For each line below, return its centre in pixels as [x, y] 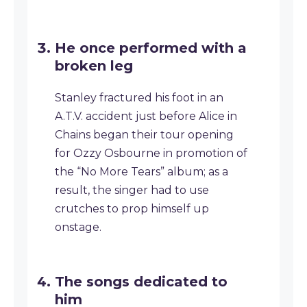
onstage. [78, 227]
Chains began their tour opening [144, 135]
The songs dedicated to [141, 282]
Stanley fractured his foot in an [139, 98]
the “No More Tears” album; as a [142, 172]
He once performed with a [151, 48]
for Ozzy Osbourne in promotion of [151, 153]
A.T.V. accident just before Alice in [146, 116]
